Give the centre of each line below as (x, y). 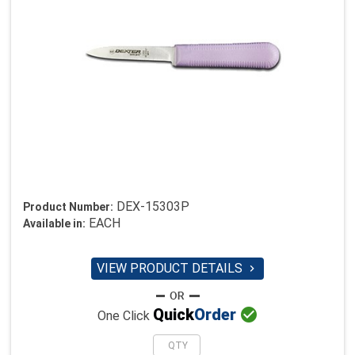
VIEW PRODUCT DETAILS (171, 268)
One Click (125, 316)
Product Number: (68, 207)
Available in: (54, 223)
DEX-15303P (153, 206)
